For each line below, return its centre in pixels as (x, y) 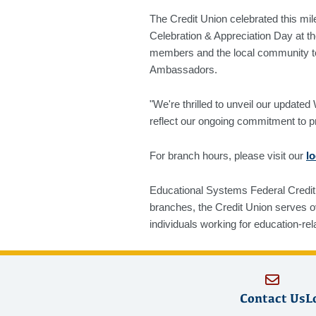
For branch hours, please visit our (228, 156)
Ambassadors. (183, 70)
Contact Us (272, 298)
